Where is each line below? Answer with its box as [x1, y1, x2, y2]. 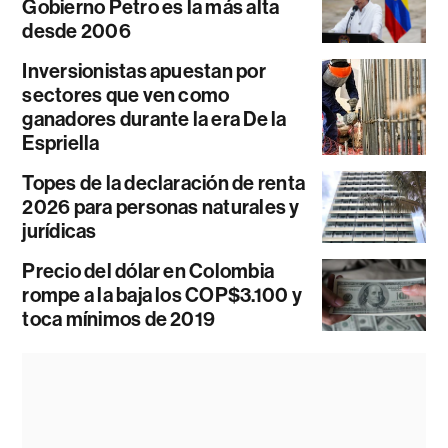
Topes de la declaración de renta [22, 170, 306, 195]
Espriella [22, 130, 100, 155]
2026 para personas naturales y [22, 194, 300, 219]
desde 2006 [22, 18, 131, 43]
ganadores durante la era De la [22, 106, 287, 131]
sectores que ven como [22, 82, 230, 107]
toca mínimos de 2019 [22, 306, 216, 331]
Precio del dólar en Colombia [22, 258, 275, 283]
